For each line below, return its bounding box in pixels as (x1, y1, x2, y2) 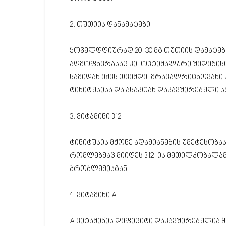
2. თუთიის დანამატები (70, 21, 150, 29)
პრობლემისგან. (70, 165, 129, 174)
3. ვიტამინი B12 (70, 112, 121, 121)
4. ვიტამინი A (70, 191, 117, 200)
